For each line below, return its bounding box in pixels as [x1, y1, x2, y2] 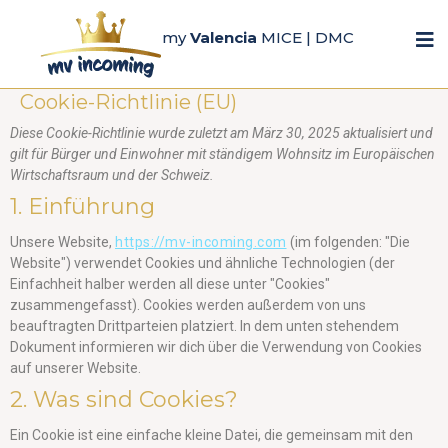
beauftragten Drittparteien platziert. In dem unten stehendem [10, 318, 399, 334]
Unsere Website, [10, 234, 115, 250]
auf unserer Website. [10, 360, 141, 376]
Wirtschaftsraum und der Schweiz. [10, 167, 214, 183]
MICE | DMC [256, 28, 354, 47]
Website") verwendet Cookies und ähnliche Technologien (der [10, 255, 395, 271]
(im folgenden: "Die [286, 234, 410, 250]
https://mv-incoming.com [115, 234, 287, 250]
